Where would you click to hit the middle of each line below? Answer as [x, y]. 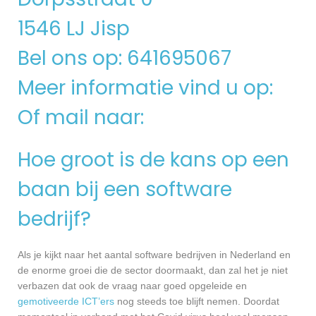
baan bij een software [125, 189]
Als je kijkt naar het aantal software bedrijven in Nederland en [154, 255]
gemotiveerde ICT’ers [66, 302]
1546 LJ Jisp [74, 28]
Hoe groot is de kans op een [153, 159]
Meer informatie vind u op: [148, 87]
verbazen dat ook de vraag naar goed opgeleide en [132, 286]
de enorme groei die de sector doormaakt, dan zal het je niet [153, 271]
